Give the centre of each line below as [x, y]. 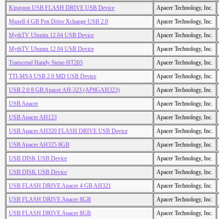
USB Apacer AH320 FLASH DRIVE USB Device [68, 131]
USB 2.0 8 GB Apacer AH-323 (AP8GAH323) [64, 90]
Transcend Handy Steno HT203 [46, 63]
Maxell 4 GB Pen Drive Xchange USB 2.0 [58, 22]
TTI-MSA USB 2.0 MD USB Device [53, 77]
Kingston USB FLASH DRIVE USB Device [62, 8]
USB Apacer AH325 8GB [39, 145]
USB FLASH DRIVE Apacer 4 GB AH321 [60, 186]
